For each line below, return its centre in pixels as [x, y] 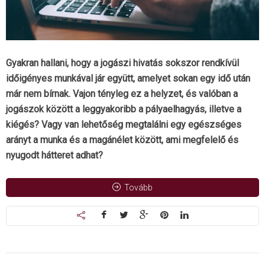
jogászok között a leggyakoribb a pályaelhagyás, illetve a [124, 109]
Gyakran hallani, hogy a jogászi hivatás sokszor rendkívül [122, 63]
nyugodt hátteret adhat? [54, 156]
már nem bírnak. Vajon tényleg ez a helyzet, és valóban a [122, 94]
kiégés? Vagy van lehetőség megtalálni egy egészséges [124, 125]
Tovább [138, 188]
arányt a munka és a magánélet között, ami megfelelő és [122, 140]
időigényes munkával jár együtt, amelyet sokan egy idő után [128, 79]
